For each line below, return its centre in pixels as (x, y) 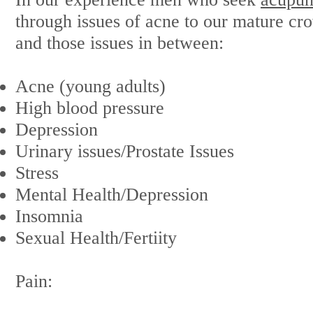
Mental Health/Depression (112, 195)
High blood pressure (90, 108)
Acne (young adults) (90, 86)
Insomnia (49, 216)
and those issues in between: (119, 43)
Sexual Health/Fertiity (96, 238)
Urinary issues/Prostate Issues (125, 151)
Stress (37, 173)
